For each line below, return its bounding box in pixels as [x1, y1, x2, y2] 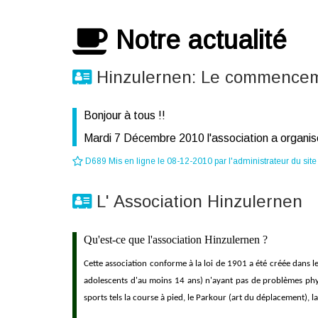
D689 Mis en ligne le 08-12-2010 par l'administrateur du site [83, 156, 317, 166]
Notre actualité [109, 26, 287, 55]
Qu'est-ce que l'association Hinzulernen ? [84, 234, 268, 246]
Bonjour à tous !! [84, 109, 165, 121]
